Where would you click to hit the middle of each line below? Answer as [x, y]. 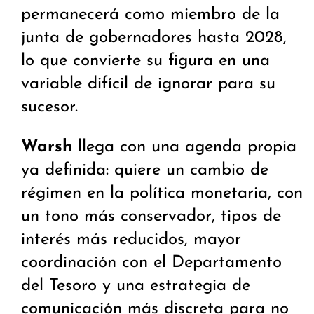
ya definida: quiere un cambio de [145, 171]
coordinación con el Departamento [151, 263]
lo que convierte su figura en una [145, 61]
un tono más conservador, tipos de [151, 217]
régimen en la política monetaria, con [162, 194]
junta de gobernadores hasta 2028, [154, 38]
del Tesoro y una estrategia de [136, 286]
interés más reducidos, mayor [131, 240]
